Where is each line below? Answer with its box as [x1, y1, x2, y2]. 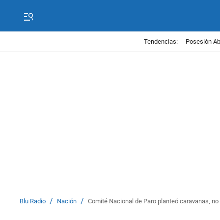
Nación [57, 197, 77, 205]
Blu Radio [20, 197, 46, 205]
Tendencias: [143, 37, 178, 45]
